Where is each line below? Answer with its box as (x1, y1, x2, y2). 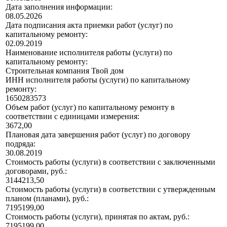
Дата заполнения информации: (6, 3, 112, 12)
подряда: (6, 139, 35, 148)
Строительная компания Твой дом (6, 66, 124, 75)
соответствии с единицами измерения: (6, 112, 139, 121)
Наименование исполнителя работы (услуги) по (6, 48, 172, 57)
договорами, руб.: (6, 167, 67, 176)
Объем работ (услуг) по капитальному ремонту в (6, 103, 175, 112)
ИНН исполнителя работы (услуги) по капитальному (6, 75, 190, 85)
